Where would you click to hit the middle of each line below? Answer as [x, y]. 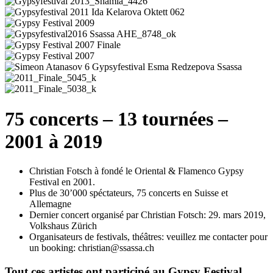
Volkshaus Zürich [63, 226]
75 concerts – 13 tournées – [116, 119]
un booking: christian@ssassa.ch [92, 248]
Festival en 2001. [62, 182]
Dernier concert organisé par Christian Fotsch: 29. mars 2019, [147, 215]
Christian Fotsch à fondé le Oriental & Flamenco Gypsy [136, 171]
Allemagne [50, 204]
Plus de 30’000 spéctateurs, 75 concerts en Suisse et [129, 193]
